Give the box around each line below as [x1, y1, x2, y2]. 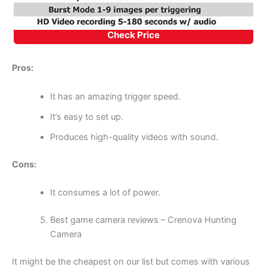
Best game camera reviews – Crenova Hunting [49, 214, 237, 225]
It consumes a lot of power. [49, 187, 160, 198]
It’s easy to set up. [49, 111, 123, 122]
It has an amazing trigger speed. [49, 91, 181, 102]
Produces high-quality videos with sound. [49, 131, 218, 142]
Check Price [107, 29, 160, 41]
